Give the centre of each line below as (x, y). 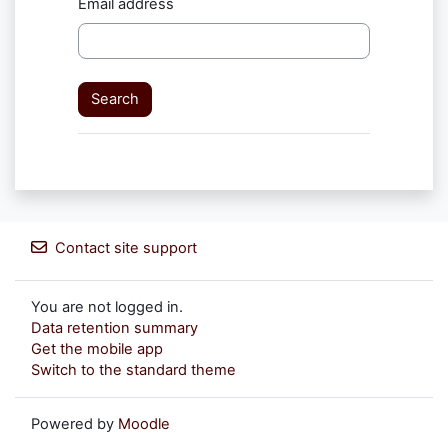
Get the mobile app (97, 349)
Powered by (74, 424)
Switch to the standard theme (133, 370)
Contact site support (126, 248)
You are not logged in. (107, 307)
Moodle (144, 424)
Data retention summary (114, 328)
